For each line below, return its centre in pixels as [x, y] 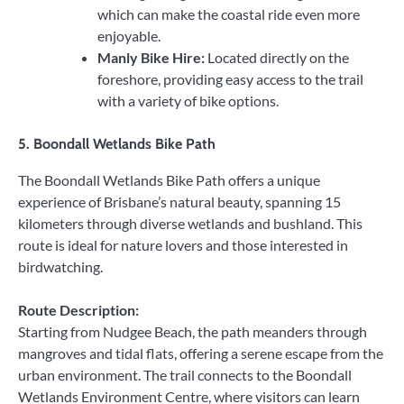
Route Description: [78, 310]
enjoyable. [129, 35]
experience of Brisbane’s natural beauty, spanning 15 [179, 202]
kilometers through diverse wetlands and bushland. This [190, 224]
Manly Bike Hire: [151, 57]
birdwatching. [60, 267]
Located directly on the [277, 57]
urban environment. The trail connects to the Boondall [185, 375]
